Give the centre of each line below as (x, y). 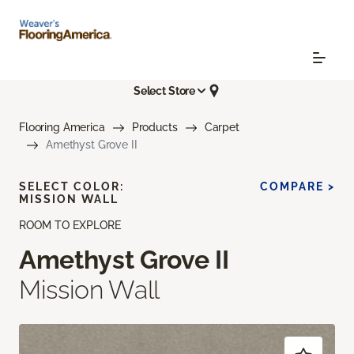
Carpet (222, 128)
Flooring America (62, 128)
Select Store (164, 90)
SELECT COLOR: (72, 187)
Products (154, 128)
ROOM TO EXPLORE (70, 226)
